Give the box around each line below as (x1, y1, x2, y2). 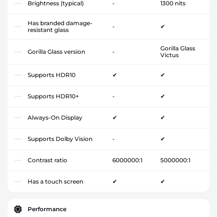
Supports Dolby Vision (28, 135, 93, 142)
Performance (28, 205, 66, 213)
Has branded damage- (28, 19, 93, 27)
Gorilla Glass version (28, 47, 85, 55)
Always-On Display (28, 113, 82, 121)
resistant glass (28, 26, 69, 33)
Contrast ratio (28, 156, 67, 164)
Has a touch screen (28, 177, 83, 185)
